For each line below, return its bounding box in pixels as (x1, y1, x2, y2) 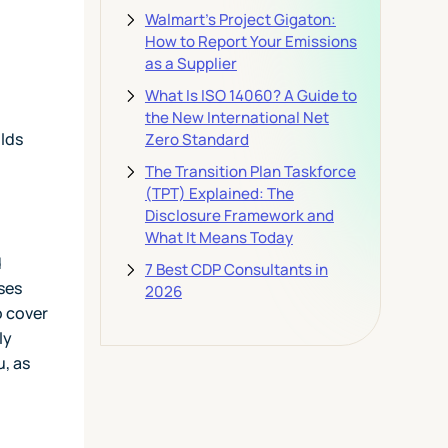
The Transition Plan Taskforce (144, 160, 356, 182)
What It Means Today (144, 226, 293, 248)
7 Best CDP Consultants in (144, 258, 328, 280)
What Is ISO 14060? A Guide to (144, 84, 357, 106)
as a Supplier (144, 52, 237, 74)
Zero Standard (144, 128, 249, 150)
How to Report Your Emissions (144, 30, 357, 52)
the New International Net (144, 106, 329, 128)
